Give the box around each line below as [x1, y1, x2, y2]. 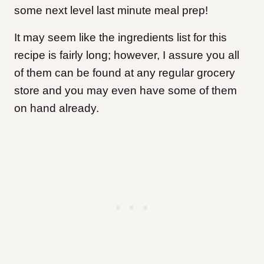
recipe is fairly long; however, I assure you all [14, 49, 239, 62]
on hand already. [14, 102, 99, 115]
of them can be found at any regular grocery [14, 67, 235, 80]
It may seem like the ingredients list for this [14, 31, 227, 44]
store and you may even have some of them [14, 84, 237, 97]
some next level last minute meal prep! [14, 4, 208, 17]
